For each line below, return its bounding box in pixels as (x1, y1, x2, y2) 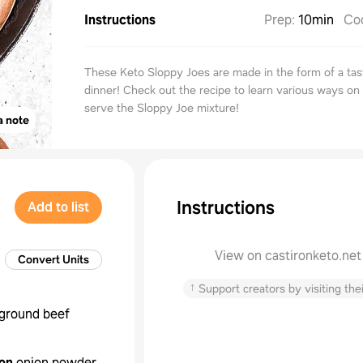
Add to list (28, 199, 89, 216)
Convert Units (18, 252, 89, 267)
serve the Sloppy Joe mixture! (84, 100, 239, 115)
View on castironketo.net (214, 247, 361, 264)
